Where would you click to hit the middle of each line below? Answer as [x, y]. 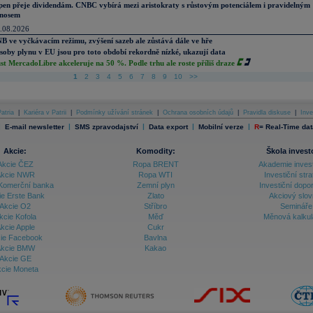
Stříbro [155, 206]
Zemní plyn [155, 185]
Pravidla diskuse [267, 112]
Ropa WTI [155, 175]
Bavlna [155, 238]
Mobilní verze [221, 126]
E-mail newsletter [34, 126]
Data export [168, 126]
